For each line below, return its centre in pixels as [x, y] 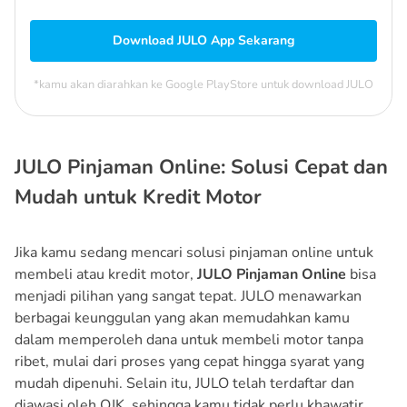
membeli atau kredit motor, [106, 274]
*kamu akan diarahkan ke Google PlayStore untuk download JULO [203, 84]
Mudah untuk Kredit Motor [138, 197]
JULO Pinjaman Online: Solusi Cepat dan [201, 167]
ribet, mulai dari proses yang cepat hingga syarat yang [189, 361]
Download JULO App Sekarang [203, 40]
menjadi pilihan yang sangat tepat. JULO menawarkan [188, 296]
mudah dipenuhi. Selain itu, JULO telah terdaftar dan [184, 383]
